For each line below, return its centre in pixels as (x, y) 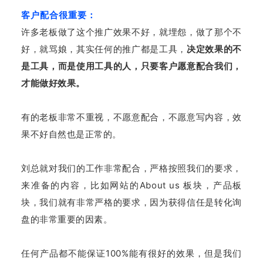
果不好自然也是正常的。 (71, 134)
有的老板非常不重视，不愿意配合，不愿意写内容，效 (131, 117)
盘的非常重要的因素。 (67, 219)
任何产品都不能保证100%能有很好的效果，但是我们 (131, 253)
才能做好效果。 (53, 83)
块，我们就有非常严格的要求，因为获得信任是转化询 (131, 202)
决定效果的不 (214, 49)
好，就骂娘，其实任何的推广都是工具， (104, 49)
